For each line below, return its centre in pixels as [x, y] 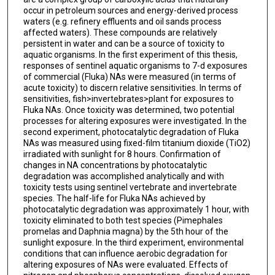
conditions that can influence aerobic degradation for [125, 254]
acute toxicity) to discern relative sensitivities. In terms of [132, 88]
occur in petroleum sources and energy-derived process [130, 11]
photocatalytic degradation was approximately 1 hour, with [136, 210]
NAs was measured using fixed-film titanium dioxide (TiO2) [137, 143]
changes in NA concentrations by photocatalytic [115, 165]
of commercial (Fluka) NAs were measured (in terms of [130, 77]
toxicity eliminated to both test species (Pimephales [123, 221]
